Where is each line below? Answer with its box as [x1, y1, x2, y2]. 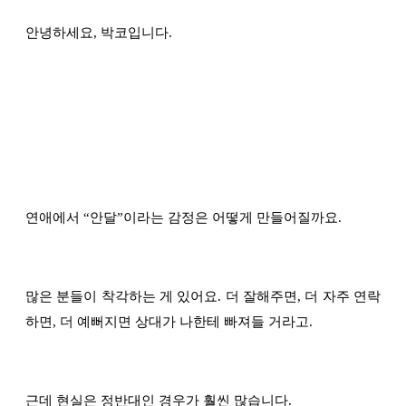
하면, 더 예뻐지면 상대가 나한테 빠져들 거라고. [25, 314, 316, 330]
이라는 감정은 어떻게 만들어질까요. [123, 210, 342, 226]
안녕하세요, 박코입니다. [25, 25, 172, 41]
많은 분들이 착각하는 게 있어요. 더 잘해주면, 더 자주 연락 [25, 289, 381, 304]
